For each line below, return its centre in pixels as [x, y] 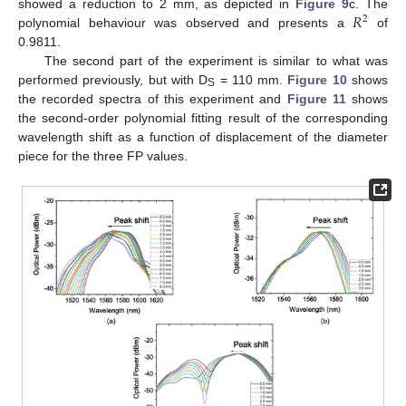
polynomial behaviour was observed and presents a [186, 22]
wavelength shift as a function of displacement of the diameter [203, 136]
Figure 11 [316, 98]
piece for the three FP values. [103, 155]
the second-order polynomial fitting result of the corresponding [203, 117]
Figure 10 [317, 79]
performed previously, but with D [113, 79]
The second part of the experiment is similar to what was [216, 60]
